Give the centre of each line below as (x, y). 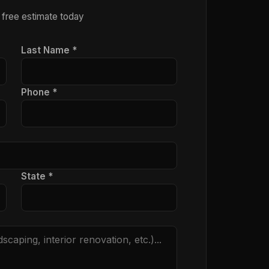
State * (37, 176)
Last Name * (49, 50)
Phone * (39, 92)
